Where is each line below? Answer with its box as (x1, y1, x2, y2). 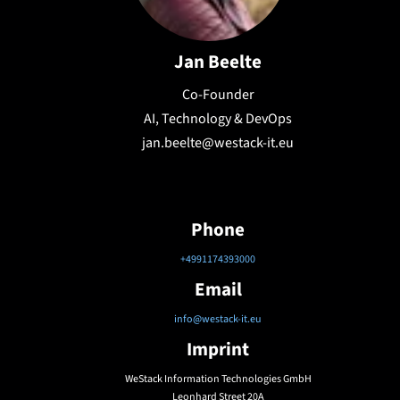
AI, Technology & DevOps (144, 109, 292, 129)
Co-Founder (181, 85, 254, 104)
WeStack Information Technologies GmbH (124, 371, 312, 387)
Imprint (187, 336, 249, 362)
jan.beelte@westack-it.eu (142, 133, 294, 153)
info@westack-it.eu (174, 312, 262, 327)
